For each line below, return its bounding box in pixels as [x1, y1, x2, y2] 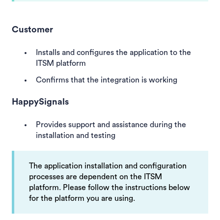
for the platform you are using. [29, 194, 135, 202]
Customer [12, 25, 53, 34]
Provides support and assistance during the [36, 120, 186, 129]
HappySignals [12, 97, 69, 106]
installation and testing [36, 131, 115, 139]
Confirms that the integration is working [36, 76, 177, 84]
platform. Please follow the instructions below [29, 183, 190, 192]
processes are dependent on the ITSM [29, 172, 162, 181]
